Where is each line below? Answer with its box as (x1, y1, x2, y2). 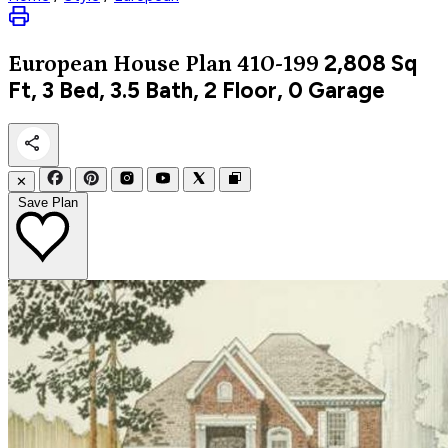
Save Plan (18, 194, 78, 210)
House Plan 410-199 (113, 51, 319, 77)
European (8, 51, 113, 77)
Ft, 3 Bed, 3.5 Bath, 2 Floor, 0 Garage (8, 76, 385, 104)
